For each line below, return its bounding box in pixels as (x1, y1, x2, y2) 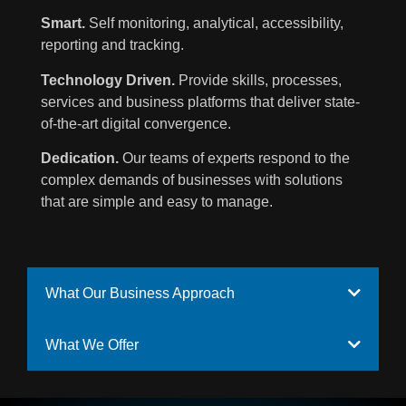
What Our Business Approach (45, 285, 235, 301)
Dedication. (41, 150, 119, 167)
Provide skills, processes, (175, 72, 342, 88)
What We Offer (45, 336, 139, 353)
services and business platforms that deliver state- (41, 93, 360, 110)
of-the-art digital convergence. (41, 115, 231, 131)
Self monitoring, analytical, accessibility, (85, 15, 343, 32)
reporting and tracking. (41, 37, 184, 53)
